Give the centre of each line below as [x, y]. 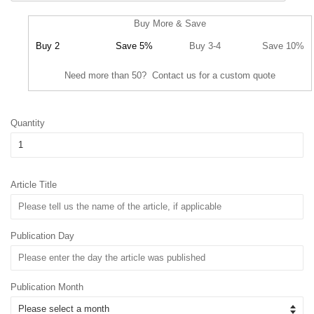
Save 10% [283, 46]
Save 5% [134, 46]
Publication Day [42, 235]
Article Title [34, 184]
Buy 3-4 [205, 46]
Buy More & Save [170, 23]
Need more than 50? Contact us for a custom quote [170, 75]
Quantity [28, 123]
